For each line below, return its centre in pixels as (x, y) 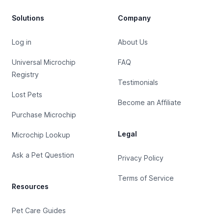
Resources (30, 186)
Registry (25, 74)
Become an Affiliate (150, 102)
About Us (133, 42)
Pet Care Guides (39, 210)
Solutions (28, 18)
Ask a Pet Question (43, 155)
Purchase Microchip (44, 115)
